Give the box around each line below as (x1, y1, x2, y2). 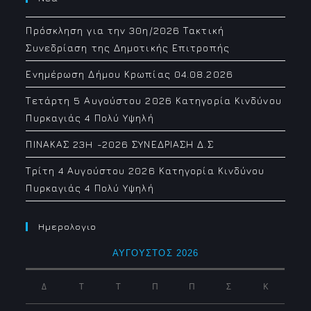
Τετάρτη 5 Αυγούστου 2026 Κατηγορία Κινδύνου (26, 94, 282, 106)
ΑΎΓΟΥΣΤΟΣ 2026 (112, 248, 199, 258)
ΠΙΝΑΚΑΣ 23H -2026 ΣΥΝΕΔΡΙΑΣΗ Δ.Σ (26, 138, 214, 150)
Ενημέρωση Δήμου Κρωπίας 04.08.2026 (26, 68, 233, 80)
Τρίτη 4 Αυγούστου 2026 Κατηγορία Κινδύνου (26, 165, 265, 176)
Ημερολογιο (38, 221, 97, 232)
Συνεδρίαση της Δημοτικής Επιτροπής (26, 42, 230, 53)
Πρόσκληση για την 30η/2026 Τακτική (26, 24, 224, 36)
